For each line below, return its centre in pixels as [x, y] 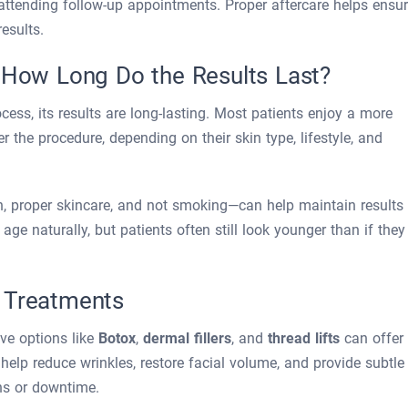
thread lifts [304, 338]
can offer [372, 338]
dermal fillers [187, 338]
